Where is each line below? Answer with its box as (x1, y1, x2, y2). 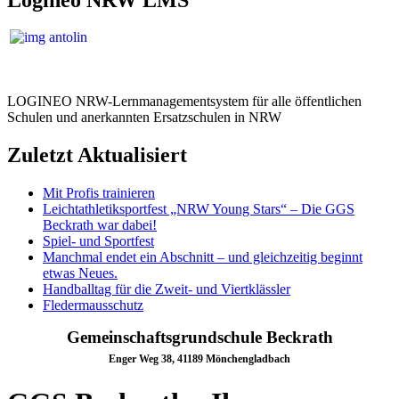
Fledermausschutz (43, 297, 143, 313)
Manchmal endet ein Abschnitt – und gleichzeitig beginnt (43, 249, 362, 265)
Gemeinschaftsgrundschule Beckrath (66, 328, 333, 347)
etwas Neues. (43, 265, 118, 281)
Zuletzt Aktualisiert (7, 143, 187, 167)
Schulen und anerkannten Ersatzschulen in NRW (7, 110, 281, 126)
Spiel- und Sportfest (43, 233, 154, 249)
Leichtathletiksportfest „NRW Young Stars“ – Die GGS (43, 201, 354, 217)
